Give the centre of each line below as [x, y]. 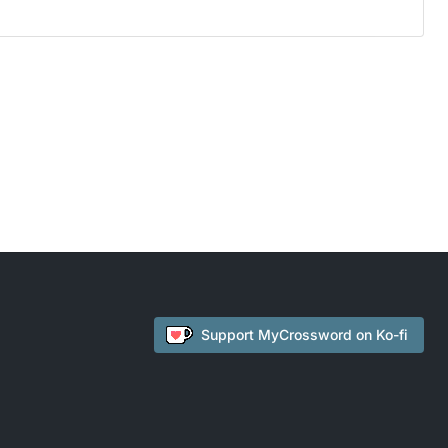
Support [229, 334]
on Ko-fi [380, 334]
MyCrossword [305, 334]
